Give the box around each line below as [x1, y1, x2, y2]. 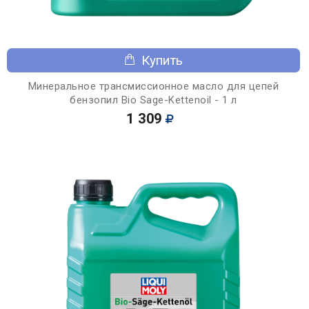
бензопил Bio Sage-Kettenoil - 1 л [70, 93, 237, 106]
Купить [141, 52, 183, 68]
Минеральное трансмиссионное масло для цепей [28, 79, 279, 92]
